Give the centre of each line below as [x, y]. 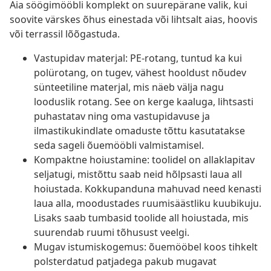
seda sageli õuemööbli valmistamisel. [119, 145]
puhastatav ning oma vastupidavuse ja [122, 116]
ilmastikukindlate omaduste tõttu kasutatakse [139, 131]
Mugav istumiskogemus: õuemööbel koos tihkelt [146, 247]
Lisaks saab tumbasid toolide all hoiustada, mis [141, 218]
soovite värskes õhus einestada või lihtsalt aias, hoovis [134, 20]
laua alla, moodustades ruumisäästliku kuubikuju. [148, 204]
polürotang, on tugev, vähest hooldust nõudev [140, 73]
